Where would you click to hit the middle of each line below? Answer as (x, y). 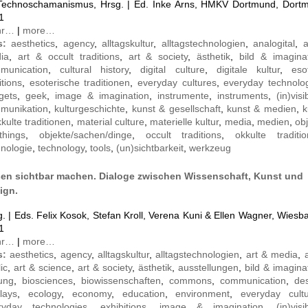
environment (203, 293)
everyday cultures (177, 82)
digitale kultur (248, 69)
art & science (43, 267)
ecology (44, 293)
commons (190, 280)
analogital (274, 43)
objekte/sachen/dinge (85, 134)
